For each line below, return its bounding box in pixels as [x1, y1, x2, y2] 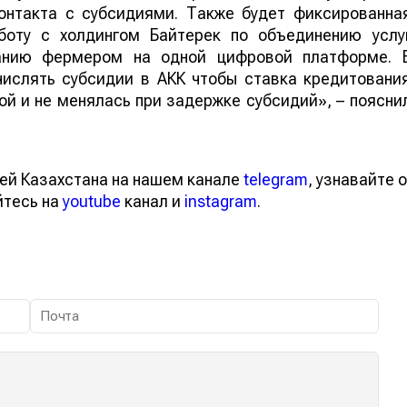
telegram [243, 169, 308, 189]
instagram [184, 191, 257, 211]
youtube [63, 191, 121, 211]
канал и [121, 191, 184, 211]
